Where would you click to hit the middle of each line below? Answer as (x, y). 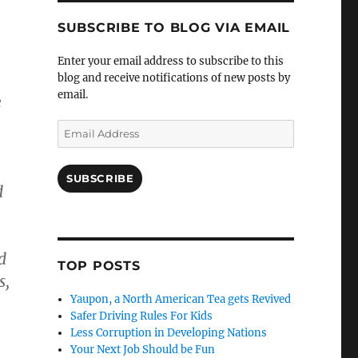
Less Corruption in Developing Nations (169, 333)
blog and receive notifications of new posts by (173, 78)
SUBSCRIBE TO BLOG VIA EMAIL (174, 28)
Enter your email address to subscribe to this (170, 62)
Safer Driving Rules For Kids (142, 316)
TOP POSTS (99, 266)
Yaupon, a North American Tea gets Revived (181, 300)
